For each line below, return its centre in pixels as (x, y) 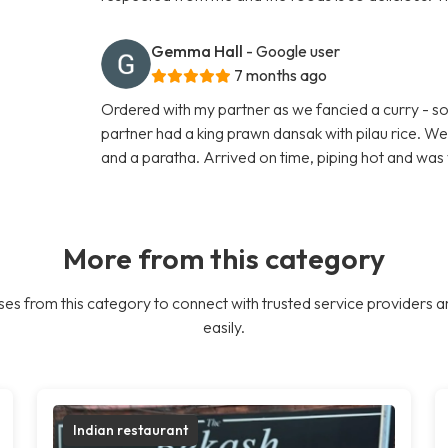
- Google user (293, 50)
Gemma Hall (197, 50)
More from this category (224, 257)
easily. (224, 326)
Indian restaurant (131, 429)
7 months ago (281, 74)
